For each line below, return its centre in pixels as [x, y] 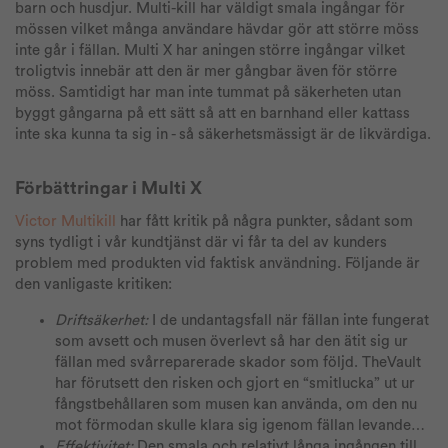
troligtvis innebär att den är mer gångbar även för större [206, 72]
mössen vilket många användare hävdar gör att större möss [217, 30]
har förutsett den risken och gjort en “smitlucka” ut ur [235, 384]
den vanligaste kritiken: [93, 285]
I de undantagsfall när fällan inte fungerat [288, 321]
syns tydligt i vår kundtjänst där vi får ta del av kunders [201, 243]
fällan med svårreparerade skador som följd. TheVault [238, 363]
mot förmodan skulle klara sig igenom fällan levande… [240, 426]
